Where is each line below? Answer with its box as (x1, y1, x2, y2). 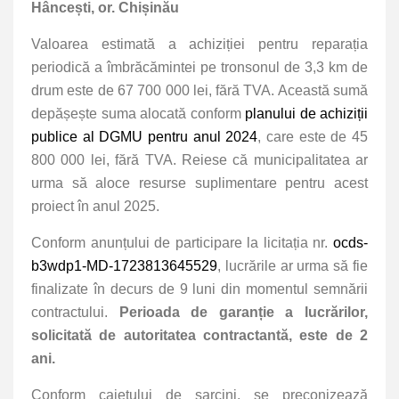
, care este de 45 (257, 128, 369, 144)
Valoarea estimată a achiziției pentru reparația (31, 36, 368, 52)
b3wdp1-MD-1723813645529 (31, 257, 217, 273)
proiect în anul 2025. (31, 198, 163, 214)
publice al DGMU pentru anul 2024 (31, 128, 258, 144)
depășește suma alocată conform (31, 105, 245, 121)
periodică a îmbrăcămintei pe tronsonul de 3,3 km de (31, 59, 368, 75)
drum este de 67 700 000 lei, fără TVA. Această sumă (31, 82, 368, 98)
